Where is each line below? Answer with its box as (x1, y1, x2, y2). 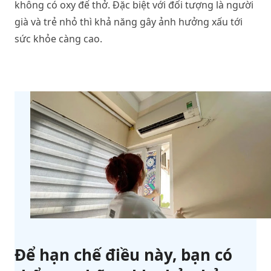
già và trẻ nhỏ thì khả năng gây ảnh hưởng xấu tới (15, 15, 243, 28)
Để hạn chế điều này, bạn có (15, 243, 232, 266)
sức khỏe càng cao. (15, 32, 102, 45)
